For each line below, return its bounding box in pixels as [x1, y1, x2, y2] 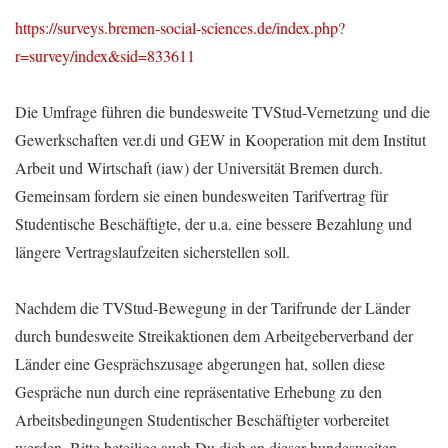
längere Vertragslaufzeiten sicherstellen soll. [15, 241, 290, 263]
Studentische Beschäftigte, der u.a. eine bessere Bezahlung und [15, 213, 412, 235]
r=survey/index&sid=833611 [15, 45, 195, 67]
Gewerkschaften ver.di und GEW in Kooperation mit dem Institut [15, 129, 426, 151]
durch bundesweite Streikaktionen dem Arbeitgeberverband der [15, 325, 413, 347]
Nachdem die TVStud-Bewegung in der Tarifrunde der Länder [15, 297, 410, 319]
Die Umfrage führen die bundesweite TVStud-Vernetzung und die [15, 101, 430, 123]
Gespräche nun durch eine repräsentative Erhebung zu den [15, 381, 382, 403]
